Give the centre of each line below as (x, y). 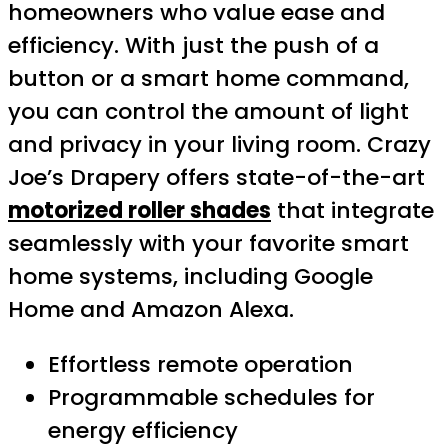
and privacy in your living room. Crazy (219, 145)
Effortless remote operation (200, 365)
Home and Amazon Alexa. (151, 310)
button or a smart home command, (208, 79)
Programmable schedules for (211, 398)
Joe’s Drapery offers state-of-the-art (216, 178)
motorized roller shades (139, 211)
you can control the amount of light (208, 112)
